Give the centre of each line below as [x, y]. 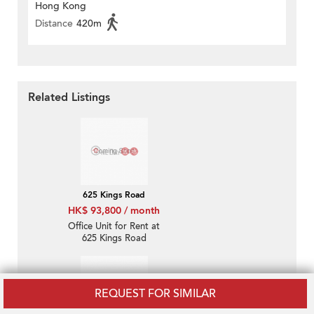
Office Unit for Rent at [114, 227]
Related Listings [69, 98]
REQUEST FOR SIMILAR [155, 294]
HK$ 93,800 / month [114, 211]
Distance [54, 24]
